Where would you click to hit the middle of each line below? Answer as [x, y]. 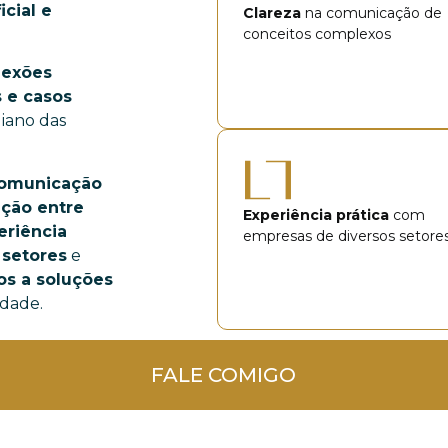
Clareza [273, 13]
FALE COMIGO [224, 375]
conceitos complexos [316, 34]
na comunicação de [373, 13]
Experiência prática [315, 214]
